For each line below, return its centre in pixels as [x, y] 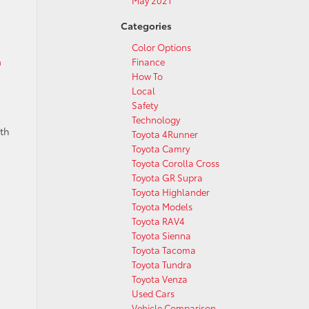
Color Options [161, 47]
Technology [156, 119]
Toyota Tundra [162, 264]
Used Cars [153, 293]
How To [147, 76]
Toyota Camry [161, 148]
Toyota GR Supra [167, 177]
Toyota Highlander [171, 192]
